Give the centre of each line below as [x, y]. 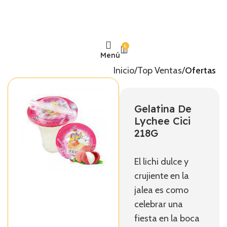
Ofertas [200, 70]
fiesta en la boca [167, 218]
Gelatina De [163, 109]
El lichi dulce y [162, 162]
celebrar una [159, 204]
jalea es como [162, 190]
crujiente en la [162, 176]
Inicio [124, 70]
